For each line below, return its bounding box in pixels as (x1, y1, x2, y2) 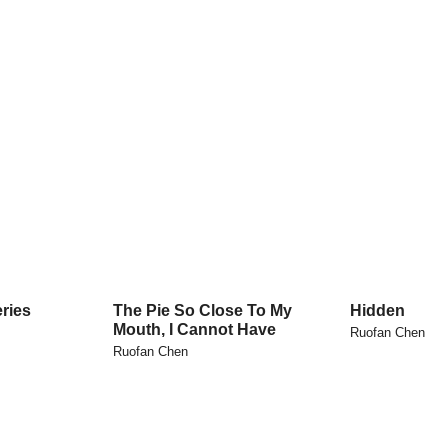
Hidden (350, 302, 405, 319)
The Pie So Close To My (113, 302, 292, 319)
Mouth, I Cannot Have (113, 321, 276, 338)
